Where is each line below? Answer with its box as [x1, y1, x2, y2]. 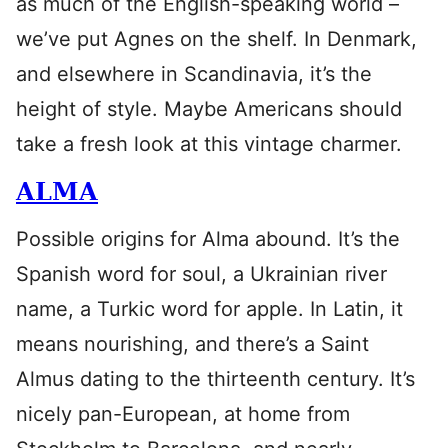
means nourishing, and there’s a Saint [16, 332, 369, 356]
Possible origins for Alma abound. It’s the [16, 227, 400, 251]
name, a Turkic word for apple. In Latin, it [16, 297, 403, 321]
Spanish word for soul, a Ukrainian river [16, 262, 387, 286]
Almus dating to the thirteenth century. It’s [16, 367, 415, 391]
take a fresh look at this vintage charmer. [16, 132, 402, 156]
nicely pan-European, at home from [16, 402, 350, 426]
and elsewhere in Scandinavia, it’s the [16, 62, 372, 86]
